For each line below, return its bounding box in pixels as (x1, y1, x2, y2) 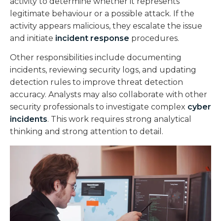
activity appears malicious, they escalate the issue (10, 21, 202, 31)
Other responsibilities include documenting (10, 52, 182, 62)
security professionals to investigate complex (10, 102, 187, 111)
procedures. (129, 33, 179, 43)
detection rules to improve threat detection (10, 77, 183, 87)
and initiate (10, 33, 55, 43)
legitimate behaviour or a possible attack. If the (10, 8, 194, 18)
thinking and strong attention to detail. (10, 126, 163, 136)
